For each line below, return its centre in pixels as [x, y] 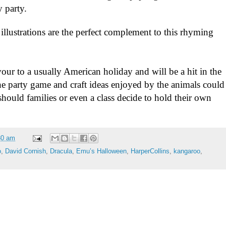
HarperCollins [150, 152]
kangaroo [187, 152]
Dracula [61, 152]
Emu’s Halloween [101, 152]
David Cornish [25, 152]
